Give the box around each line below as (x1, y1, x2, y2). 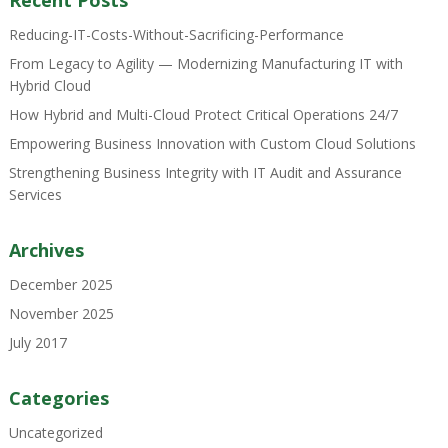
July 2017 (8, 333, 67, 352)
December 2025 (8, 275, 113, 294)
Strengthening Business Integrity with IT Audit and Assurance (8, 163, 402, 182)
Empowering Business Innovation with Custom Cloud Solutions (8, 134, 416, 153)
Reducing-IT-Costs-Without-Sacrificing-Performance (8, 25, 344, 44)
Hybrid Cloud (8, 76, 91, 95)
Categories (8, 386, 109, 410)
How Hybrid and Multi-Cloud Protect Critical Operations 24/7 (8, 105, 398, 124)
